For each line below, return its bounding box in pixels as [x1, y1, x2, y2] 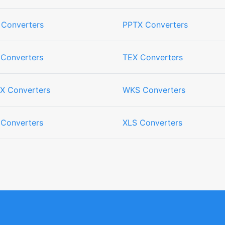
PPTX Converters [123, 20, 188, 30]
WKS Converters [123, 85, 185, 95]
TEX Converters [123, 52, 183, 62]
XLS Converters [123, 118, 182, 128]
